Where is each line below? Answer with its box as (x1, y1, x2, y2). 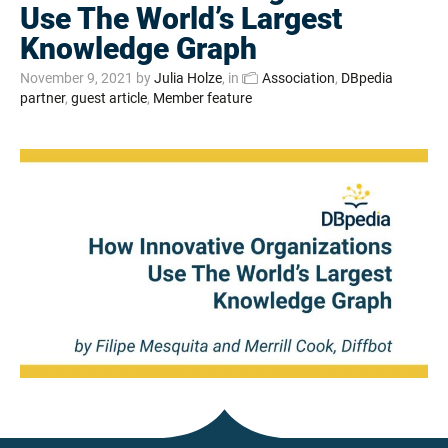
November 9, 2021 (20, 70, 133, 86)
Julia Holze (154, 70, 222, 86)
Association (262, 70, 335, 86)
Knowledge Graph (20, 31, 257, 66)
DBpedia (341, 70, 393, 86)
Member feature (153, 90, 252, 106)
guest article (71, 90, 147, 106)
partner (20, 90, 65, 106)
